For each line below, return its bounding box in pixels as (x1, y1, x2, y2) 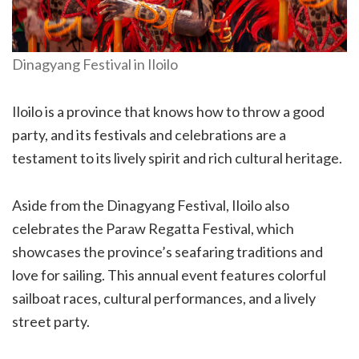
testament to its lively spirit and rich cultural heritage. (12, 148, 342, 167)
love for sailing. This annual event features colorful (12, 265, 326, 284)
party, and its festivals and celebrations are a (12, 125, 286, 143)
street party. (12, 312, 90, 330)
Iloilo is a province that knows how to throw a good (12, 102, 325, 120)
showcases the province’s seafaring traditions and (12, 242, 323, 260)
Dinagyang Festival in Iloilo (12, 54, 178, 73)
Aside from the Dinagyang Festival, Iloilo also (12, 196, 289, 214)
